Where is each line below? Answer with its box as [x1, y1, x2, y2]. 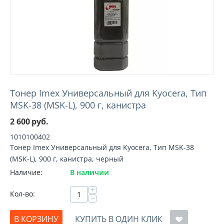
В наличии [70, 167, 109, 177]
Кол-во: [10, 189, 35, 198]
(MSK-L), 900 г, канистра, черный [10, 154, 123, 163]
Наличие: [10, 167, 42, 177]
